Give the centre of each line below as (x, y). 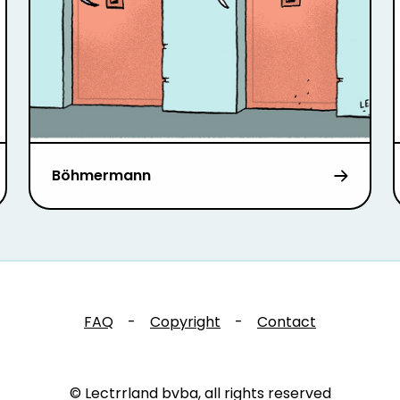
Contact (287, 322)
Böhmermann (101, 176)
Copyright (185, 322)
